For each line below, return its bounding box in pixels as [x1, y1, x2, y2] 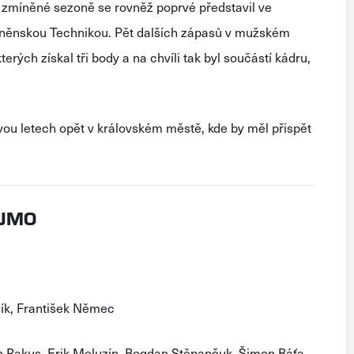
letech [21, 118, 56, 137]
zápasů [181, 22, 222, 41]
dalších [137, 22, 178, 41]
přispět [272, 118, 311, 137]
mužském [235, 22, 290, 41]
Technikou [50, 22, 108, 41]
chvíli [150, 47, 180, 66]
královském [97, 118, 163, 137]
